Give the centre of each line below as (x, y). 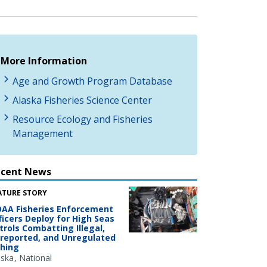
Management (43, 133)
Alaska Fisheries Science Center (82, 100)
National (35, 257)
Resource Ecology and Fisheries (83, 119)
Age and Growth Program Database (92, 81)
